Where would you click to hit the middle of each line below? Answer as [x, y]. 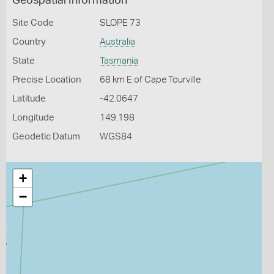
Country [29, 42]
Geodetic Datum [46, 137]
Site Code [33, 23]
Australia [117, 42]
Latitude [29, 99]
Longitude [33, 118]
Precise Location [47, 80]
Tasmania [119, 61]
